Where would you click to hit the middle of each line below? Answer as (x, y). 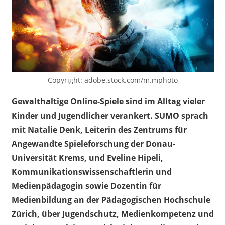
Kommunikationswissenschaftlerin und (91, 172)
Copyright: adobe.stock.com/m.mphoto (113, 80)
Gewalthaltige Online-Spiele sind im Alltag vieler (108, 101)
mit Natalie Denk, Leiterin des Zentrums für (99, 129)
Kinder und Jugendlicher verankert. (83, 115)
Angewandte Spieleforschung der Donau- (93, 143)
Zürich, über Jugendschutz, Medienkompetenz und (113, 214)
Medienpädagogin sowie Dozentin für (86, 186)
